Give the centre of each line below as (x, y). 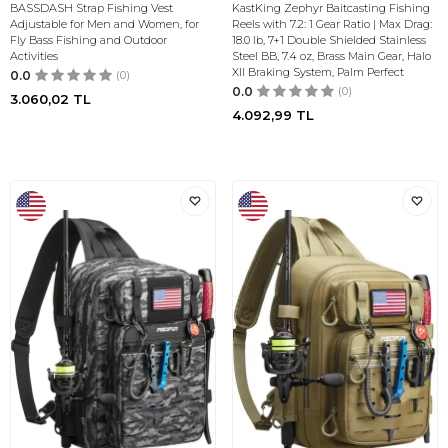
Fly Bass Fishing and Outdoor (88, 40)
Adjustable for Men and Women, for (104, 24)
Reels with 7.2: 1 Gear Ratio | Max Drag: (332, 24)
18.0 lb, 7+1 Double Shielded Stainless (329, 40)
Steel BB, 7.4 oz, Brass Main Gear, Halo (331, 56)
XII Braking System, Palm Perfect (318, 72)
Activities (34, 56)
